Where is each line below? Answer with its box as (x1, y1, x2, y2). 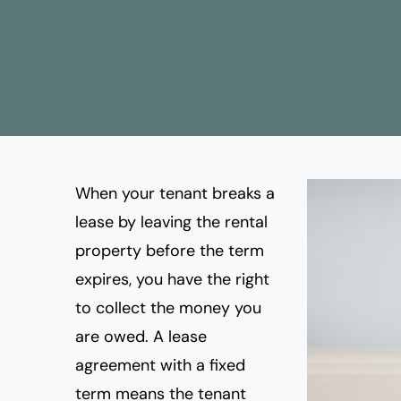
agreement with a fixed (75, 354, 245, 376)
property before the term (75, 240, 264, 261)
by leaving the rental (114, 211, 268, 233)
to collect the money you (75, 297, 261, 319)
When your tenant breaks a (75, 183, 275, 204)
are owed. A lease (75, 326, 207, 347)
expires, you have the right (75, 269, 269, 290)
